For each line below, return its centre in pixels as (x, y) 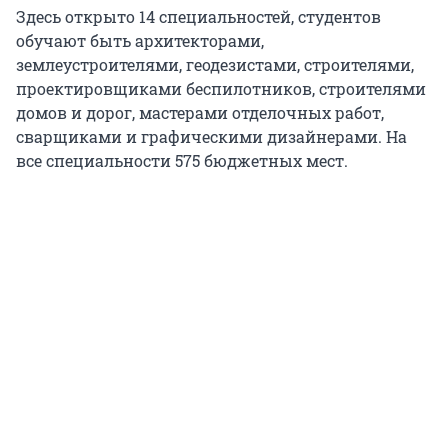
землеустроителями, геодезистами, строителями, (215, 64)
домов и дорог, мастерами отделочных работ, (200, 112)
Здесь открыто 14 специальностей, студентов (198, 16)
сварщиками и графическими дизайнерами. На (211, 136)
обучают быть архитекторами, (140, 40)
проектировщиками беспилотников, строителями (221, 88)
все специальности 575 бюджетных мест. (182, 160)
